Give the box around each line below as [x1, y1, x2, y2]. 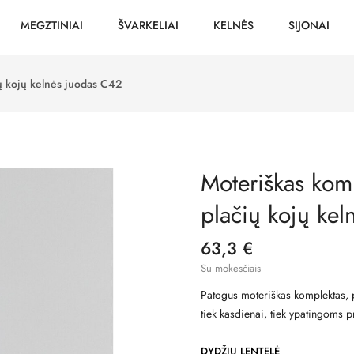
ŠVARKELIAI [118, 17, 179, 33]
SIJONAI [288, 17, 330, 33]
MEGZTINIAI [21, 17, 83, 33]
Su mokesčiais [201, 261, 261, 276]
